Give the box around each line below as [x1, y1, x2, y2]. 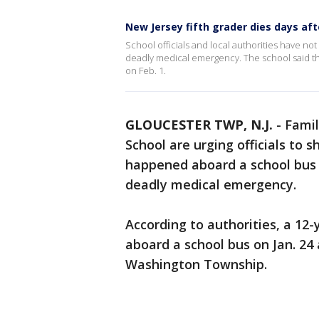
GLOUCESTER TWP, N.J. [125, 116, 273, 133]
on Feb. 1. [125, 64, 166, 77]
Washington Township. [125, 256, 271, 273]
